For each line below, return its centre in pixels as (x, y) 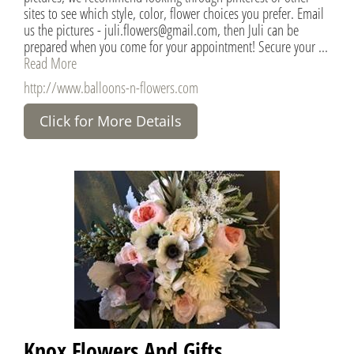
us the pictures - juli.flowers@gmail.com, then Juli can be (161, 29)
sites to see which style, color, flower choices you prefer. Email (174, 13)
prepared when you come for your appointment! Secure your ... (176, 46)
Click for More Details (111, 121)
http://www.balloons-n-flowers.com (111, 87)
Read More (50, 62)
